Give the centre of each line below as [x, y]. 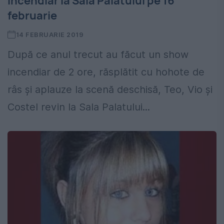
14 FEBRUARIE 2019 [50, 35]
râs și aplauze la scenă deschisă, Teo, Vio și [110, 90]
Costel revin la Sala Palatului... [79, 107]
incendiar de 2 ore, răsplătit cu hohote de [106, 72]
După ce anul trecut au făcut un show [98, 55]
